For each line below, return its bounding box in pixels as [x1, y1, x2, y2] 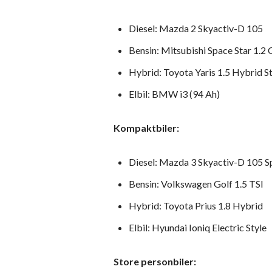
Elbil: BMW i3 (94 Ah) [129, 88, 220, 100]
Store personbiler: [114, 256, 196, 268]
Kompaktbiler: [114, 122, 179, 134]
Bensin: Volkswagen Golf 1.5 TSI [129, 178, 263, 190]
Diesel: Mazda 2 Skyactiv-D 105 [129, 22, 263, 35]
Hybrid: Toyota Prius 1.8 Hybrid [129, 200, 263, 212]
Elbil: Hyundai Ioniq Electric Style [129, 222, 267, 234]
